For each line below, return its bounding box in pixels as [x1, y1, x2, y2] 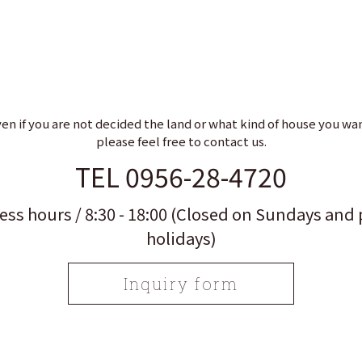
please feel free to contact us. [95, 132, 267, 149]
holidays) [145, 225, 217, 250]
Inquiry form [124, 272, 238, 294]
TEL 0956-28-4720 [75, 157, 287, 195]
